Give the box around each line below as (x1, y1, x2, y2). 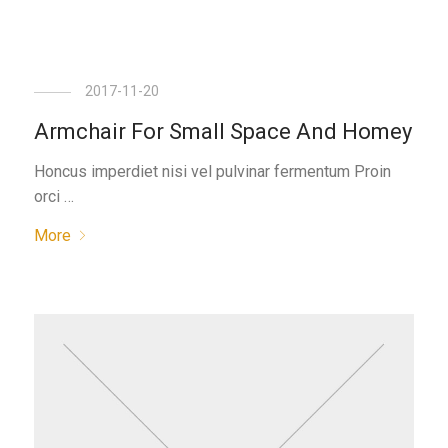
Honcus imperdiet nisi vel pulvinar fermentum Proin (34, 162, 392, 181)
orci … (34, 187, 75, 206)
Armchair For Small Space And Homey (34, 119, 413, 144)
